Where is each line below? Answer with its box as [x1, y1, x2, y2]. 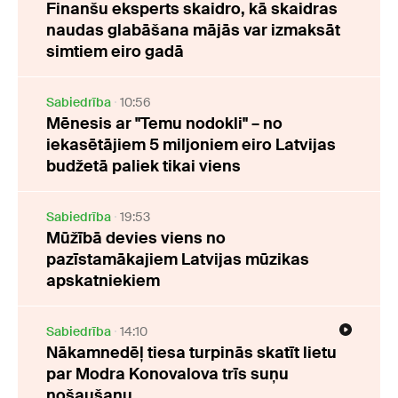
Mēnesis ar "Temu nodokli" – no [46, 112, 283, 134]
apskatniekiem [46, 269, 160, 291]
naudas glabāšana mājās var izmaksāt [46, 19, 340, 41]
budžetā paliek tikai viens [46, 155, 241, 177]
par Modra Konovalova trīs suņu [46, 362, 289, 385]
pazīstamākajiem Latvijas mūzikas [46, 248, 309, 270]
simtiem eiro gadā [46, 40, 184, 62]
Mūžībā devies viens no [46, 227, 226, 249]
